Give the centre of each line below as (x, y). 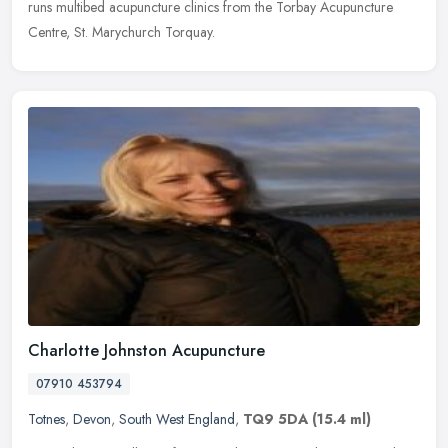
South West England (177, 419)
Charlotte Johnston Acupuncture (146, 351)
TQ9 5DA (275, 419)
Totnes (46, 419)
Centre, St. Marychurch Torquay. (121, 31)
